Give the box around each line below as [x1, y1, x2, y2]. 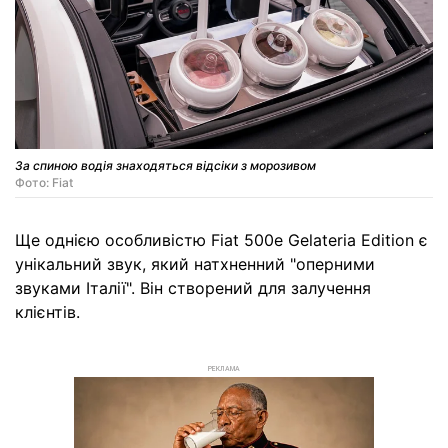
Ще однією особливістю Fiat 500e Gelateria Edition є [15, 230, 428, 251]
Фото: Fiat [15, 175, 73, 191]
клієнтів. [15, 302, 80, 323]
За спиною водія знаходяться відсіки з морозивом [15, 158, 316, 174]
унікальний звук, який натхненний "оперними [15, 254, 375, 275]
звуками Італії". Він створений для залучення [15, 278, 371, 299]
